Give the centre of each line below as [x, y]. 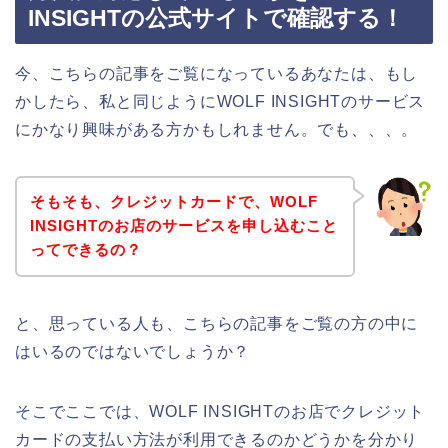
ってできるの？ [85, 250]
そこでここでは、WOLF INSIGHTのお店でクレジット [220, 412]
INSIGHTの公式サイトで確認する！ [216, 17]
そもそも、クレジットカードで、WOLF [173, 202]
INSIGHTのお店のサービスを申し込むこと [183, 226]
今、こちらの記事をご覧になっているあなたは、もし [217, 73]
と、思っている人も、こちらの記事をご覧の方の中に [217, 324]
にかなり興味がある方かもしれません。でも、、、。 [217, 129]
